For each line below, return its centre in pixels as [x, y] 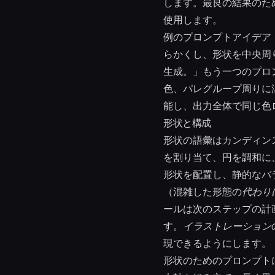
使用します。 [193, 20]
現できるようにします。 [217, 243]
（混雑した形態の [203, 192]
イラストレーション [227, 226]
